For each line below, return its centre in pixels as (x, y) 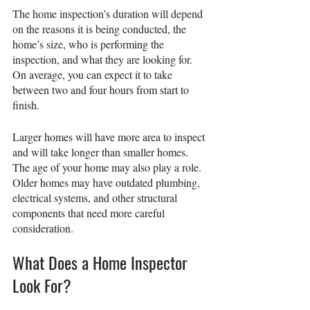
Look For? (42, 285)
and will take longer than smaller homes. (102, 152)
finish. (26, 105)
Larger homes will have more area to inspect (110, 137)
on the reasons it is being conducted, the (101, 29)
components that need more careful (90, 213)
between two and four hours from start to (102, 90)
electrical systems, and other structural (96, 198)
